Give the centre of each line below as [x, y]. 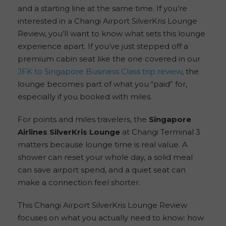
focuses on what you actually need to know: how [111, 217]
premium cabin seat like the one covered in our [109, 59]
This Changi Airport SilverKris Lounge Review [102, 205]
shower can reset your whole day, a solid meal [105, 157]
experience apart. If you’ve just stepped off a [103, 46]
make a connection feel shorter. [79, 182]
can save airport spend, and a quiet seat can [102, 169]
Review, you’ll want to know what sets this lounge [111, 33]
